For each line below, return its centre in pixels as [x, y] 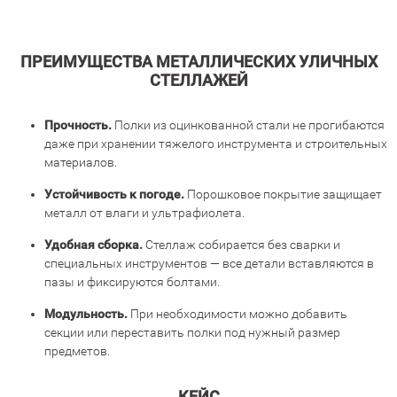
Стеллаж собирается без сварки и [241, 245]
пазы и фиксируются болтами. [132, 282]
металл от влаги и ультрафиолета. [144, 213]
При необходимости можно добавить [237, 314]
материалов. [81, 163]
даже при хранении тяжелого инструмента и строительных [216, 144]
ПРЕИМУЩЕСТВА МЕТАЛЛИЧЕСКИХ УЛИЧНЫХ [198, 62]
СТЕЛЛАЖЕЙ [198, 81]
